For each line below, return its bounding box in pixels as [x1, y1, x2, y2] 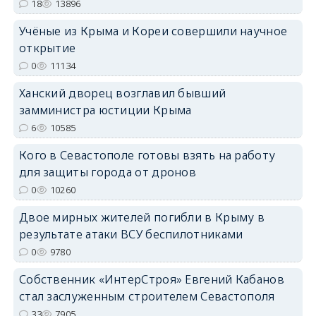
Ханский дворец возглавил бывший [18, 85, 226, 101]
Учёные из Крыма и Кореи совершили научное [18, 23, 288, 39]
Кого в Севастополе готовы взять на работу [18, 147, 276, 163]
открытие [18, 39, 76, 56]
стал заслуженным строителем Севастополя [18, 288, 275, 304]
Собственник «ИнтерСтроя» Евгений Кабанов [18, 271, 284, 287]
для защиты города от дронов [18, 164, 197, 180]
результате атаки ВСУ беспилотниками [18, 226, 243, 242]
